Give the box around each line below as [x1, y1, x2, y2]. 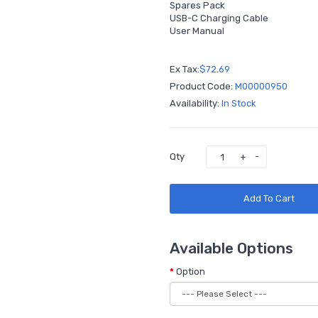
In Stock [221, 98, 256, 109]
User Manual [170, 26, 224, 36]
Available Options [170, 239, 293, 257]
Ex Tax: [170, 64, 199, 75]
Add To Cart [243, 193, 295, 204]
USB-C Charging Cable [170, 13, 268, 23]
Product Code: [170, 81, 235, 92]
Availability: [170, 98, 221, 109]
